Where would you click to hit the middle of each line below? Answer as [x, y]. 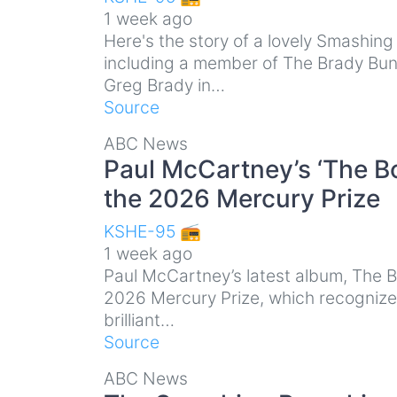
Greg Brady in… [164, 85]
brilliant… [139, 319]
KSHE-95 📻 [152, 231]
